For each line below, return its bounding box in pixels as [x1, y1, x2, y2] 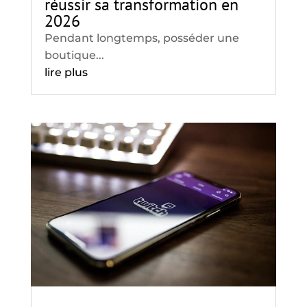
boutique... [44, 48, 104, 62]
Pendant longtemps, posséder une [44, 31, 239, 45]
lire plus [44, 65, 88, 79]
